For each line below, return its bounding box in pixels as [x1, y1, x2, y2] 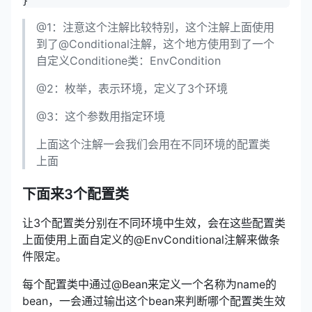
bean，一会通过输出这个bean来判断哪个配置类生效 [22, 293, 286, 308]
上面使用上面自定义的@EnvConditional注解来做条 [22, 232, 280, 247]
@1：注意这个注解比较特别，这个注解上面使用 [36, 19, 274, 34]
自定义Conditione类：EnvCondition [36, 53, 221, 68]
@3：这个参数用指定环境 [36, 109, 165, 123]
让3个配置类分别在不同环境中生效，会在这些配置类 [22, 215, 286, 230]
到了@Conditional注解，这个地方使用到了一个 [36, 36, 274, 51]
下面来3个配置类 [22, 185, 129, 203]
